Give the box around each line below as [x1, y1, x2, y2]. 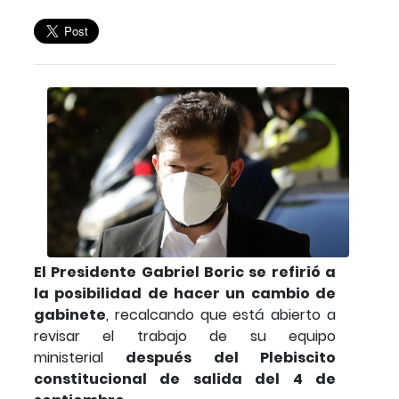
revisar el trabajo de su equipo [34, 325, 336, 346]
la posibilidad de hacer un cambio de [34, 282, 336, 304]
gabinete [34, 304, 106, 325]
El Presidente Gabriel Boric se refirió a [34, 261, 336, 282]
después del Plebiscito [126, 346, 337, 368]
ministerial [34, 346, 126, 368]
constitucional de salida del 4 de [34, 368, 336, 389]
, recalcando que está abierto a [106, 304, 336, 325]
